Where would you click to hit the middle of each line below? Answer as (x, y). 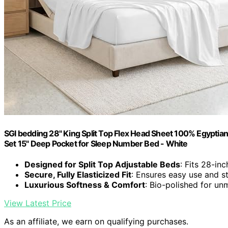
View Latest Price (38, 203)
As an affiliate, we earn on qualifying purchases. (96, 221)
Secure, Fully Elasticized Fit (78, 175)
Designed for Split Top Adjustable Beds (102, 164)
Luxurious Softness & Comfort (85, 185)
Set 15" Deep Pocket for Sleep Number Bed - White (96, 143)
